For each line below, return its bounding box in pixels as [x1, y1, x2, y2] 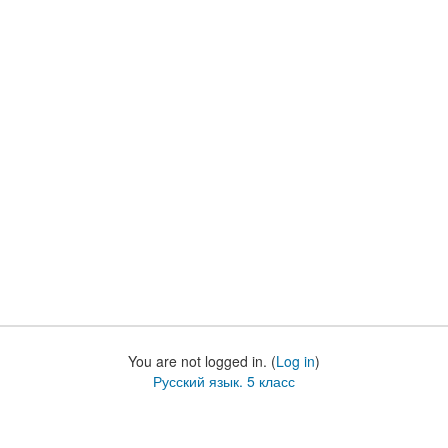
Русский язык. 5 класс [153, 371, 295, 391]
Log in [276, 351, 315, 371]
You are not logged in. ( [128, 351, 276, 371]
